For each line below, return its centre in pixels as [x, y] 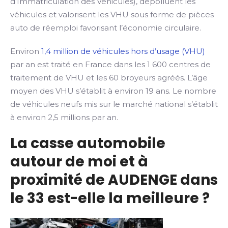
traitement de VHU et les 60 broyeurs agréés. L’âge [109, 78]
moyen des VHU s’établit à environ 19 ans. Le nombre [113, 91]
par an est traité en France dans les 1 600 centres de [110, 64]
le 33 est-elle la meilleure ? [110, 198]
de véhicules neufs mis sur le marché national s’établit [114, 104]
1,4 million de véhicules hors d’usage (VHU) [123, 51]
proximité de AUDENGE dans [114, 180]
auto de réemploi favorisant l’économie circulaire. [106, 28]
